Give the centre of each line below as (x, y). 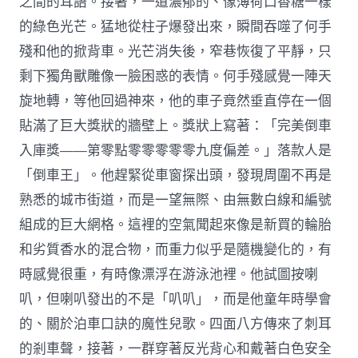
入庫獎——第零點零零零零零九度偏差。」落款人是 (176, 150)
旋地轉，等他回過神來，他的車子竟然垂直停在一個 (176, 101)
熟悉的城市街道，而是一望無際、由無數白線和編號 (176, 200)
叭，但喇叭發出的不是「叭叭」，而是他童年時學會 (176, 299)
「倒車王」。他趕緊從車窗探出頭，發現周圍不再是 (176, 175)
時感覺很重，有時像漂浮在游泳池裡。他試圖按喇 (169, 274)
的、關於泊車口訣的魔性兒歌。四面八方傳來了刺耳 (176, 324)
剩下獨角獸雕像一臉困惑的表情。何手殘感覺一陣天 (176, 76)
